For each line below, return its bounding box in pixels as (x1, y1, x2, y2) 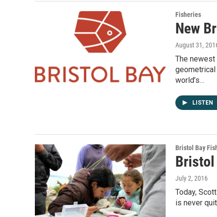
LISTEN (192, 99, 215, 106)
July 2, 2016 (175, 174, 208, 182)
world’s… (175, 76, 204, 85)
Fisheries (175, 11, 201, 18)
